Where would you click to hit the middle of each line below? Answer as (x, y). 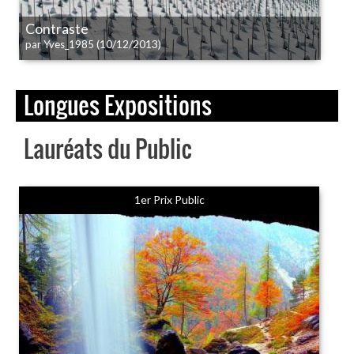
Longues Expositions (118, 105)
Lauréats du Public (108, 148)
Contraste (57, 28)
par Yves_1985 (60, 44)
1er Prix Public (169, 200)
